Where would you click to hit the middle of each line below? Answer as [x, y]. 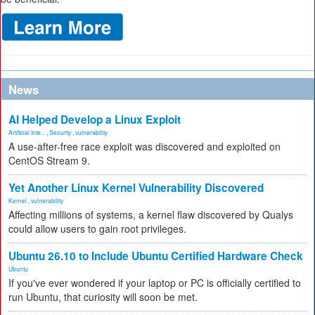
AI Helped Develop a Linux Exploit [95, 120]
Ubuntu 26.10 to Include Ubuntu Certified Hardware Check [156, 256]
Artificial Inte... [27, 132]
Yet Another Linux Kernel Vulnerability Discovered [136, 188]
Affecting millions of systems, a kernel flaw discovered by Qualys [151, 214]
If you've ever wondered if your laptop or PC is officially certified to [155, 283]
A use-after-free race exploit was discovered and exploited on [144, 146]
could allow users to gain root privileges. [97, 229]
